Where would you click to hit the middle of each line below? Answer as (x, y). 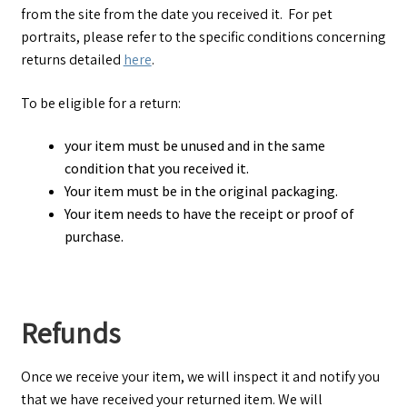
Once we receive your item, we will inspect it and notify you (200, 376)
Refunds (70, 332)
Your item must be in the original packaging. (201, 191)
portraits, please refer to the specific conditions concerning (203, 36)
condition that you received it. (156, 169)
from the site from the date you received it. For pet (176, 14)
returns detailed (72, 59)
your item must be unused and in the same (194, 146)
